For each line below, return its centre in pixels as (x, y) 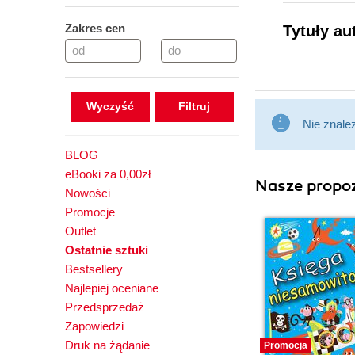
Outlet (80, 231)
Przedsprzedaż (105, 307)
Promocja (286, 345)
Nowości (88, 193)
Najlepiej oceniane (112, 288)
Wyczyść (110, 106)
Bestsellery (94, 269)
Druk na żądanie (107, 345)
